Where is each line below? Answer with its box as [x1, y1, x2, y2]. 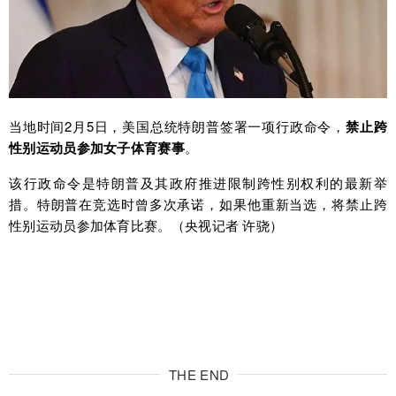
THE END [169, 365, 230, 385]
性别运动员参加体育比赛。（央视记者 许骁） [9, 216, 284, 235]
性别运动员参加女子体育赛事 [9, 138, 185, 158]
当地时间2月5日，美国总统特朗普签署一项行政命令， [9, 117, 346, 136]
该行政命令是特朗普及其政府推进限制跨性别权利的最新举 [9, 173, 387, 193]
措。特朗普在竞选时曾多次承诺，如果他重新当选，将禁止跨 [9, 194, 387, 214]
